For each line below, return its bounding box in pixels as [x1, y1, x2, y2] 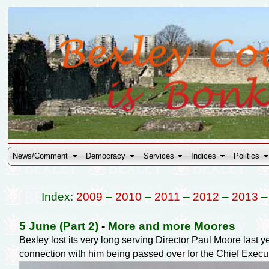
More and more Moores [107, 219, 235, 232]
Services [144, 151, 175, 161]
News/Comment [13, 151, 68, 161]
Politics [234, 151, 260, 161]
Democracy [86, 151, 126, 161]
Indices [191, 151, 217, 161]
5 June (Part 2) [19, 219, 98, 232]
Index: [41, 190, 76, 203]
